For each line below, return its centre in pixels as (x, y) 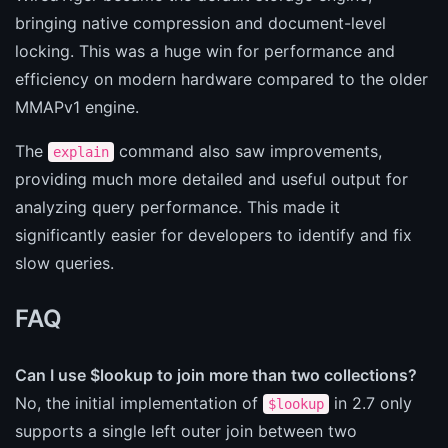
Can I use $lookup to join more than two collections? (216, 374)
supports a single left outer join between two (186, 430)
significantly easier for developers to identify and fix (213, 234)
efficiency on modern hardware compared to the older (221, 78)
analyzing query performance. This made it (177, 206)
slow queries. (64, 262)
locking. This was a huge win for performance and (205, 50)
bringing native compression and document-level (200, 22)
